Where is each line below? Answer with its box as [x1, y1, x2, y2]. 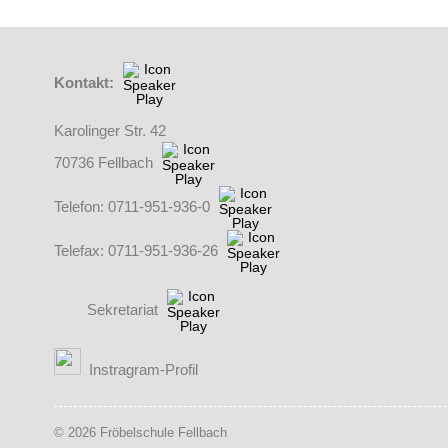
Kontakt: [53, 75, 118, 92]
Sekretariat [86, 302, 158, 319]
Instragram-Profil [88, 362, 198, 379]
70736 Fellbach [53, 155, 157, 172]
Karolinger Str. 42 [53, 123, 166, 140]
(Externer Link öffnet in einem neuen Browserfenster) [88, 350, 433, 367]
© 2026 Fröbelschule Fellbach [53, 426, 227, 441]
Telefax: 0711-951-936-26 [53, 243, 222, 260]
